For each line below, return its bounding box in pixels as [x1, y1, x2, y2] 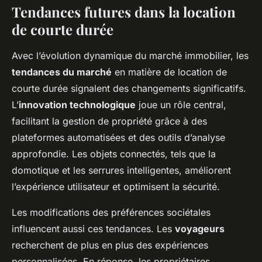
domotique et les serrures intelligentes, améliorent [12, 164, 231, 176]
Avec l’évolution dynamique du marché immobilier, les [12, 50, 249, 61]
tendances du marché [12, 66, 112, 78]
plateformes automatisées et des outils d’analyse [12, 132, 225, 143]
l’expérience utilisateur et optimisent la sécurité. [12, 181, 220, 192]
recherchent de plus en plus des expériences [12, 239, 208, 251]
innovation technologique [19, 99, 136, 111]
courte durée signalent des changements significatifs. [12, 82, 246, 94]
